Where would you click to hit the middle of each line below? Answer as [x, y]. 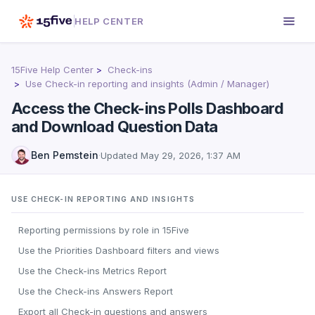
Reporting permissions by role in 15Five [104, 230]
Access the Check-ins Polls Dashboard [148, 108]
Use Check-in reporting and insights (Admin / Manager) [147, 84]
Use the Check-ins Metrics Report [92, 271]
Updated [121, 155]
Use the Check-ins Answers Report [96, 291]
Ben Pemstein [65, 155]
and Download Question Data [115, 127]
